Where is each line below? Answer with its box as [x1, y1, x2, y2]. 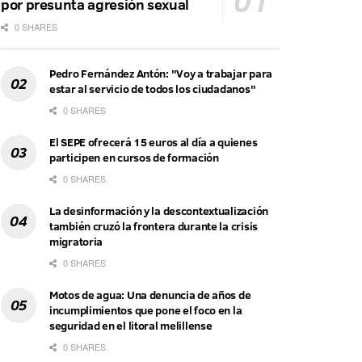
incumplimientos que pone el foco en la [49, 302, 242, 319]
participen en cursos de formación [49, 149, 219, 166]
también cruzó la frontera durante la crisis [49, 218, 258, 235]
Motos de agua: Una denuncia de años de [49, 287, 251, 304]
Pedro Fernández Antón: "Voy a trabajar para [49, 65, 272, 82]
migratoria [49, 234, 103, 250]
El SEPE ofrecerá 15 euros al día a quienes [49, 134, 258, 151]
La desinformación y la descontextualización [49, 203, 268, 220]
